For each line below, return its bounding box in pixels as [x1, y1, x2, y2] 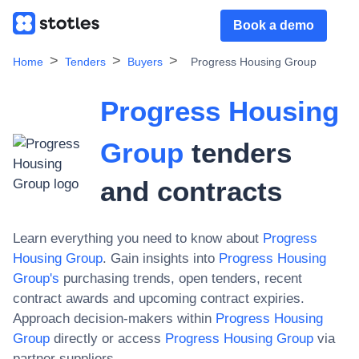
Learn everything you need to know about [13, 231, 259, 246]
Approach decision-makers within [13, 311, 212, 326]
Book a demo [233, 18, 314, 32]
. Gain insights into [103, 251, 215, 266]
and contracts [99, 175, 282, 207]
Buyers [127, 55, 163, 68]
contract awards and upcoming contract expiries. [13, 291, 305, 306]
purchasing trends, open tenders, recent [59, 271, 302, 286]
